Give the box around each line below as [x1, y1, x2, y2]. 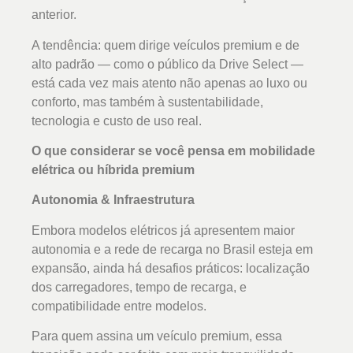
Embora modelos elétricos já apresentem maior [32, 223, 295, 237]
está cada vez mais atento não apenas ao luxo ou [32, 76, 307, 90]
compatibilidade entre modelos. [32, 299, 206, 313]
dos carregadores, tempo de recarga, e [32, 280, 247, 294]
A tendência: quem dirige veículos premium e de [32, 38, 299, 52]
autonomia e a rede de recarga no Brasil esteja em [32, 242, 313, 256]
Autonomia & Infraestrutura [32, 193, 195, 207]
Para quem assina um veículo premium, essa [32, 329, 282, 344]
